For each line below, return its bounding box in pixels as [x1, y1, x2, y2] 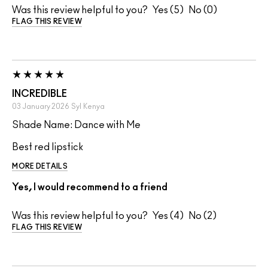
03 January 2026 [12, 103, 69, 111]
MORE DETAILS [12, 163, 68, 170]
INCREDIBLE [12, 89, 67, 99]
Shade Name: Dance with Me [12, 120, 141, 130]
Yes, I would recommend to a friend [12, 182, 167, 193]
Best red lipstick [12, 142, 83, 153]
